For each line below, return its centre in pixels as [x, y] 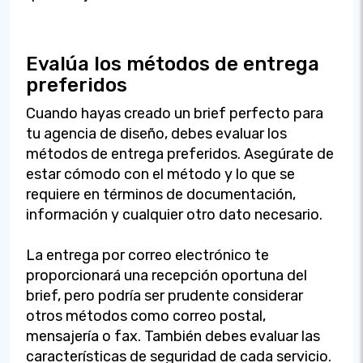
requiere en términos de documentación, [161, 194]
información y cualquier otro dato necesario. [174, 214]
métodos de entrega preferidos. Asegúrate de [180, 154]
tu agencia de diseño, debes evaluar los [156, 133]
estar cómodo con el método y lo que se [160, 174]
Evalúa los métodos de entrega [173, 64]
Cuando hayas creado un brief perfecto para [175, 113]
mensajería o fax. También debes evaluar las [173, 336]
